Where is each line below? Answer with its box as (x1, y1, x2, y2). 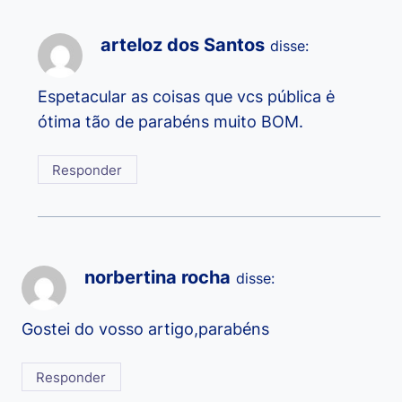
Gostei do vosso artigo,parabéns (22, 319, 269, 338)
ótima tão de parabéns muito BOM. (38, 112, 303, 132)
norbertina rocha (84, 266, 231, 289)
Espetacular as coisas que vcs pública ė (38, 87, 335, 107)
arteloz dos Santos (100, 33, 265, 57)
